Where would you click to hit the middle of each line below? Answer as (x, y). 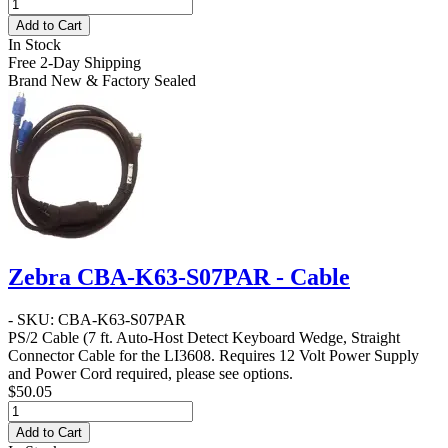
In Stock (34, 44)
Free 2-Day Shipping (74, 62)
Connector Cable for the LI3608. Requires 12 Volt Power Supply (213, 355)
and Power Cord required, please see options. (150, 373)
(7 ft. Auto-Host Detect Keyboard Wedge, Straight (239, 337)
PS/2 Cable (43, 337)
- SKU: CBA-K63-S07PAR (97, 319)
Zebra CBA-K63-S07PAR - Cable (179, 276)
